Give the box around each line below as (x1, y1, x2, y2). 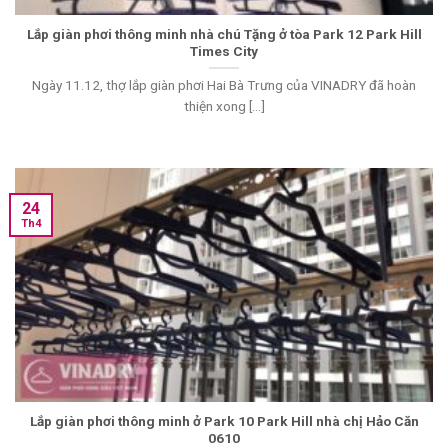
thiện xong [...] (183, 98, 265, 115)
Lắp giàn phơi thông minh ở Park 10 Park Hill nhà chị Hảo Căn (29, 412, 419, 429)
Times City (190, 42, 258, 59)
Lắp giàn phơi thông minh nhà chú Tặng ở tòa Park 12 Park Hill (26, 25, 422, 42)
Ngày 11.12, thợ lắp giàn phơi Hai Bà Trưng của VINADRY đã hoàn (32, 77, 416, 94)
